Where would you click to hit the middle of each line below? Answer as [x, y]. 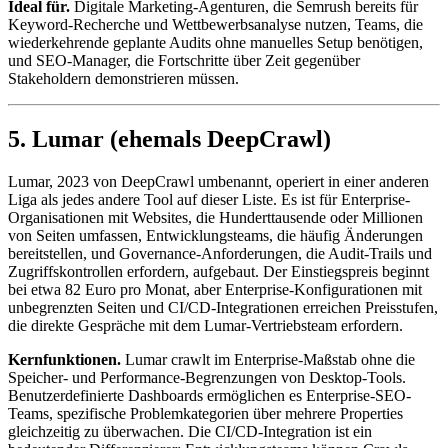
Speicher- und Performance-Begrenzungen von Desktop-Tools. [207, 377]
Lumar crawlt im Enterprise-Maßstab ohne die [268, 359]
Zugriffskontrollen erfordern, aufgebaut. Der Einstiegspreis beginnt [218, 271]
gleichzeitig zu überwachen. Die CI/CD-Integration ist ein [190, 431]
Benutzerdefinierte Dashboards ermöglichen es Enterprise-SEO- [209, 395]
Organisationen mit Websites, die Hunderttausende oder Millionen [215, 217]
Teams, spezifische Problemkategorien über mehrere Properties [205, 413]
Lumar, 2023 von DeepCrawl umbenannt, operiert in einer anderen [218, 181]
